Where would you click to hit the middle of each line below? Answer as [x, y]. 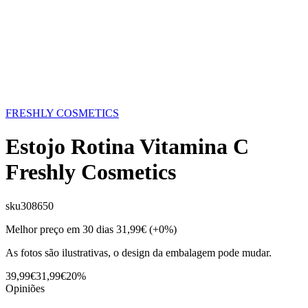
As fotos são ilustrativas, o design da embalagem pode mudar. [139, 252]
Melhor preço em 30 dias [59, 229]
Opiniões [25, 288]
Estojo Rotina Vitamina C [127, 147]
